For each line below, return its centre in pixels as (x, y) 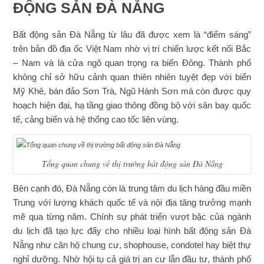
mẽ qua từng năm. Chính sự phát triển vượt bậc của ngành (132, 217)
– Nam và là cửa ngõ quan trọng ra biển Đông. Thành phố (132, 62)
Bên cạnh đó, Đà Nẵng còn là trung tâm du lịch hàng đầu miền (132, 189)
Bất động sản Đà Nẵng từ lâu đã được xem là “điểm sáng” (132, 34)
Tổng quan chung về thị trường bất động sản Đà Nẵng (132, 163)
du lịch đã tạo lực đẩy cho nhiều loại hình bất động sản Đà (132, 231)
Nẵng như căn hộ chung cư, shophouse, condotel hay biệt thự (132, 245)
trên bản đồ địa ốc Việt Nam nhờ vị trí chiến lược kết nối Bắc (132, 48)
